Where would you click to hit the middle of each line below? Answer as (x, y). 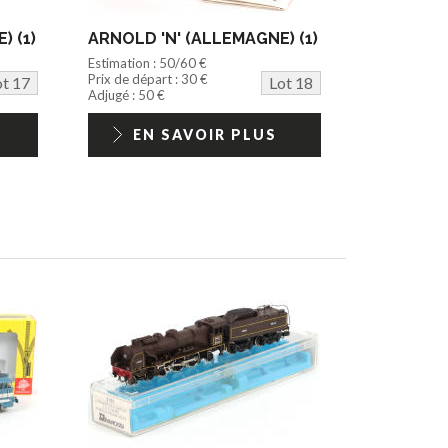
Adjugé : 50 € (127, 95)
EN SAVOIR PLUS (204, 135)
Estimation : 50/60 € (148, 63)
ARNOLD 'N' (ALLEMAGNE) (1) (203, 39)
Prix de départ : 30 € (148, 79)
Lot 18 (290, 83)
